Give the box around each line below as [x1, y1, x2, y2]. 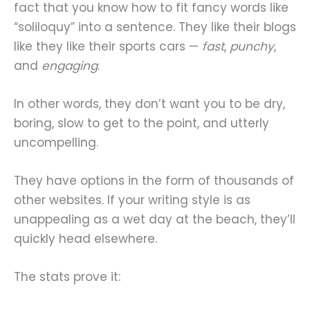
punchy [230, 37, 274, 55]
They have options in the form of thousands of [14, 172, 294, 190]
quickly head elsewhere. [14, 230, 157, 248]
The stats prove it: [14, 268, 120, 286]
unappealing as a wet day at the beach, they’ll [14, 211, 295, 228]
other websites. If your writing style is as [14, 192, 250, 209]
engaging [42, 57, 98, 74]
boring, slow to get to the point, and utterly [14, 114, 269, 131]
